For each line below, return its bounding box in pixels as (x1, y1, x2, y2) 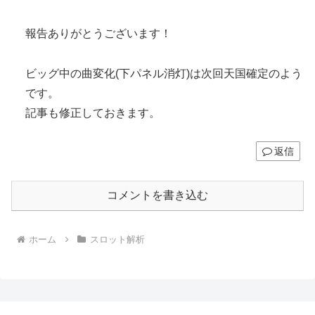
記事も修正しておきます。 (25, 106, 160, 119)
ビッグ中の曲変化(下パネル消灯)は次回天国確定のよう (25, 67, 302, 79)
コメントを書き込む (107, 189, 208, 202)
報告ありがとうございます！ (25, 27, 172, 39)
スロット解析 (89, 234, 145, 245)
